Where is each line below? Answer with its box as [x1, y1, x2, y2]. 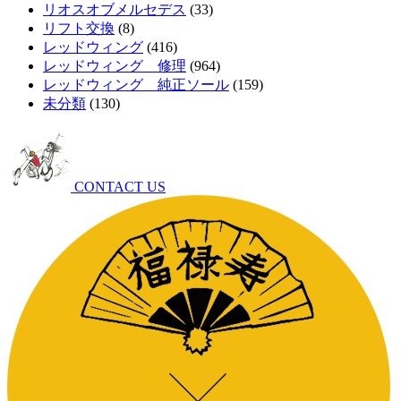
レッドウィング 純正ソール [43, 76, 229, 92]
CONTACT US [71, 178, 166, 194]
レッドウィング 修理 [43, 57, 186, 73]
